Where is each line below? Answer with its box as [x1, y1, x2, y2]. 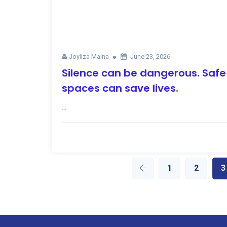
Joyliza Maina [69, 52, 109, 60]
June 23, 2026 [130, 52, 170, 60]
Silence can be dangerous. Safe [62, 65, 226, 80]
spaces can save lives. [62, 81, 178, 95]
